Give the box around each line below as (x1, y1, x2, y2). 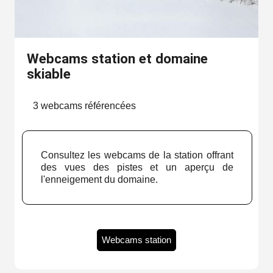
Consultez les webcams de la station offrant (40, 150, 233, 161)
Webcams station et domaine (26, 51, 208, 67)
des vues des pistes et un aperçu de (40, 162, 233, 173)
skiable (26, 66, 71, 82)
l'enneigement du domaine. (40, 174, 158, 185)
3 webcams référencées (32, 101, 136, 112)
